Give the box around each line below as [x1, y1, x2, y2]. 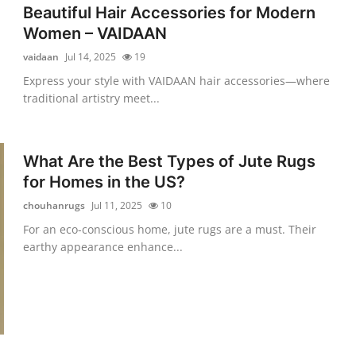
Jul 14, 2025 [65, 49, 117, 64]
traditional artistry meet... [23, 90, 161, 106]
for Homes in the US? [23, 172, 186, 192]
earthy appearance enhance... [23, 238, 184, 254]
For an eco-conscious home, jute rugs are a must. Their [23, 221, 317, 237]
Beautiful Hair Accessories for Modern [23, 2, 316, 22]
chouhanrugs [23, 198, 86, 212]
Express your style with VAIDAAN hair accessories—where [23, 72, 331, 88]
